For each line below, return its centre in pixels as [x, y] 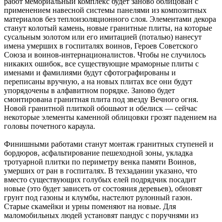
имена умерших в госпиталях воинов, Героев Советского [101, 46]
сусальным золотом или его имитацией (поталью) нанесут [103, 37]
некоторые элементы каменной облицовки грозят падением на [110, 117]
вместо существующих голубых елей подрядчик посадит [100, 179]
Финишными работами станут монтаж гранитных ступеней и [109, 144]
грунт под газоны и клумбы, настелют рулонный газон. [98, 197]
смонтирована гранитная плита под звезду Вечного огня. [101, 99]
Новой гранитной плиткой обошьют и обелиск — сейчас [101, 108]
